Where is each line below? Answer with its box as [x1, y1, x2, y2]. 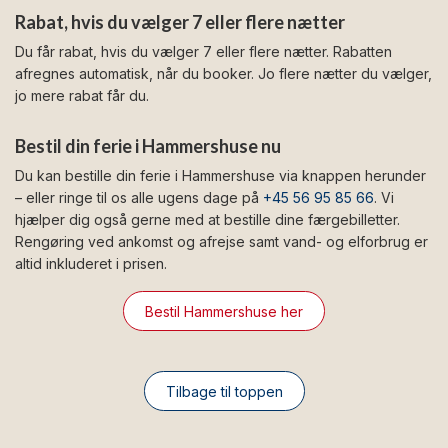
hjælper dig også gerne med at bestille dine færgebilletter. [15, 211, 400, 229]
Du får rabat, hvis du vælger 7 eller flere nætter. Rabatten [15, 43, 392, 61]
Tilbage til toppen [165, 382, 283, 400]
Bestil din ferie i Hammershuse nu [15, 134, 281, 157]
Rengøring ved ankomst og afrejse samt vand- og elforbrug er [15, 233, 428, 251]
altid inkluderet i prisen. [15, 255, 167, 273]
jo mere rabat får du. [15, 87, 149, 105]
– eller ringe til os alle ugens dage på [15, 189, 263, 207]
